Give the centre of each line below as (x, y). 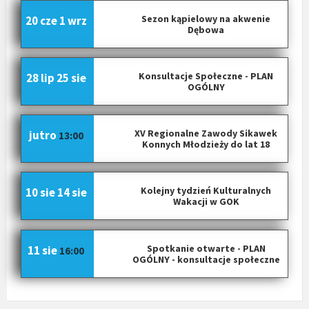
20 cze (41, 20)
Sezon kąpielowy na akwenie (206, 18)
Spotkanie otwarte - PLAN (206, 248)
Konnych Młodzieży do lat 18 (206, 144)
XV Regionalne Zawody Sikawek (206, 133)
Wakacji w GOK (206, 202)
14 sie (72, 193)
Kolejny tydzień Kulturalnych (206, 191)
